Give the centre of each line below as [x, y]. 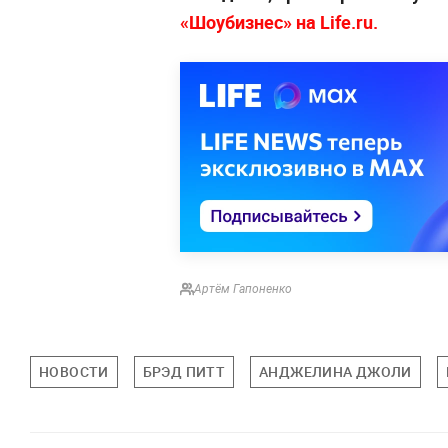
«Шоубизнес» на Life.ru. [279, 21]
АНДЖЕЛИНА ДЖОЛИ [335, 371]
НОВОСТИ [74, 371]
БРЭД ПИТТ [184, 371]
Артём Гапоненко [243, 288]
